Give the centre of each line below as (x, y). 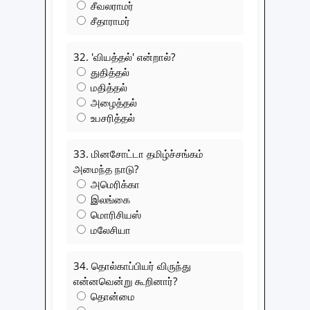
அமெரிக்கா (114, 184)
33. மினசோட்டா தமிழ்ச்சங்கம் (138, 153)
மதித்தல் (108, 87)
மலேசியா (109, 229)
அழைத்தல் (112, 102)
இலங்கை (109, 199)
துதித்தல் (109, 72)
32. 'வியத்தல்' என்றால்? (124, 56)
